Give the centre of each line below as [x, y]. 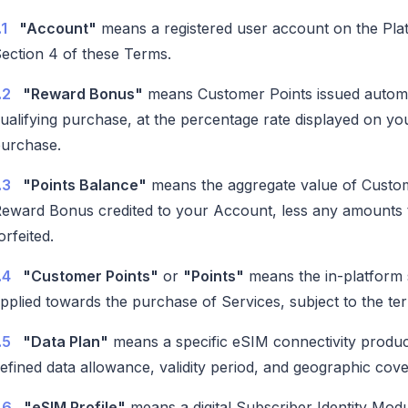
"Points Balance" [85, 184]
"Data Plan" [66, 341]
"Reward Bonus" [83, 93]
